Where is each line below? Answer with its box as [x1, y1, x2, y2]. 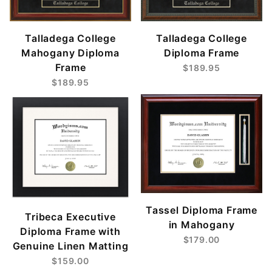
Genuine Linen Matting [12, 240, 129, 253]
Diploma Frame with [20, 225, 121, 238]
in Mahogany [168, 218, 235, 231]
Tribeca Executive [25, 211, 116, 223]
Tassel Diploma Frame [145, 203, 257, 216]
